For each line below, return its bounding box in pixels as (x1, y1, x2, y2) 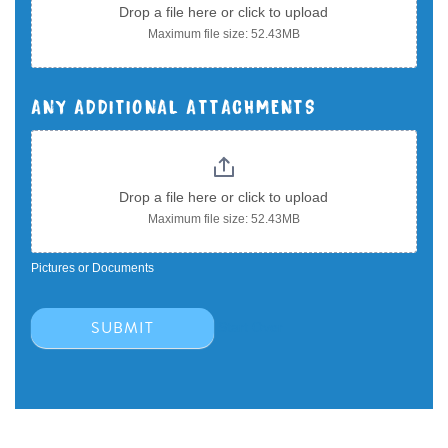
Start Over (218, 319, 283, 336)
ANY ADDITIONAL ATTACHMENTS (31, 94, 317, 115)
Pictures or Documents (31, 261, 154, 275)
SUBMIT (91, 316, 154, 340)
